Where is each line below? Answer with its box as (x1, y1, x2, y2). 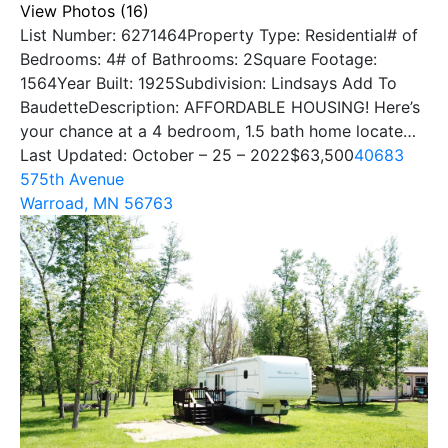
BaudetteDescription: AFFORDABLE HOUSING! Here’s (20, 97, 420, 118)
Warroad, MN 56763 (20, 193, 173, 214)
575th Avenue (20, 169, 124, 190)
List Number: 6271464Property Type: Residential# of (20, 25, 418, 46)
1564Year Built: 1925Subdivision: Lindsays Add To (20, 73, 397, 94)
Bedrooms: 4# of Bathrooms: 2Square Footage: (20, 49, 377, 70)
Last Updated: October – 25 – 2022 (20, 145, 290, 166)
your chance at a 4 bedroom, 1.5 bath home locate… (20, 121, 416, 142)
